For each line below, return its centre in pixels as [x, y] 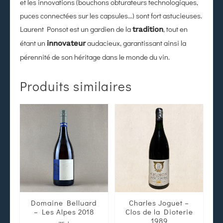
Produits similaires [76, 86]
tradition [148, 29]
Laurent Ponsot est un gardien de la [76, 29]
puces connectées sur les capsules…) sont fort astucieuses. [111, 15]
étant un [33, 43]
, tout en [175, 29]
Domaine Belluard [64, 202]
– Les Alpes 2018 [64, 211]
